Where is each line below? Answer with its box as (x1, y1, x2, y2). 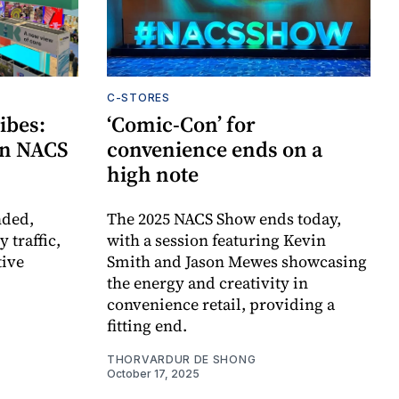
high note (107, 159, 199, 189)
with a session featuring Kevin (107, 228, 326, 251)
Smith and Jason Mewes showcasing (107, 249, 367, 273)
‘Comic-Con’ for (107, 109, 256, 139)
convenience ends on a (107, 134, 322, 164)
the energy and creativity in (107, 271, 308, 294)
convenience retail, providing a (107, 292, 335, 315)
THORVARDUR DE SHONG (107, 352, 256, 366)
